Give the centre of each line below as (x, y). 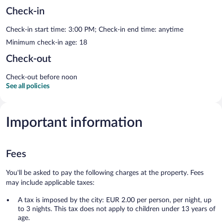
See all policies (28, 86)
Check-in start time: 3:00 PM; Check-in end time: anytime (95, 29)
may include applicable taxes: (50, 183)
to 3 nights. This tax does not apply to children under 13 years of (117, 209)
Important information (74, 122)
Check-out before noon (42, 77)
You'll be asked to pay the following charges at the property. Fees (105, 173)
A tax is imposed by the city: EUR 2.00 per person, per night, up (115, 200)
